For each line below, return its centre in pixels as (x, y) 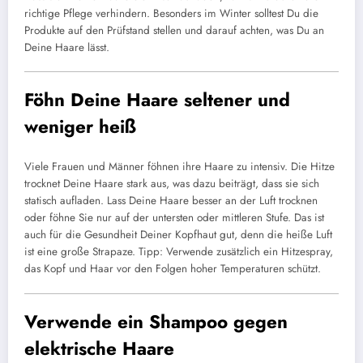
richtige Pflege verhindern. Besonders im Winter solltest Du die (171, 13)
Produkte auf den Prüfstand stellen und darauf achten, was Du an (174, 30)
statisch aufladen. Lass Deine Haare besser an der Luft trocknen (171, 201)
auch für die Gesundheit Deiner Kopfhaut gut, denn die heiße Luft (178, 235)
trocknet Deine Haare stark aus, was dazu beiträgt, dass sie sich (172, 184)
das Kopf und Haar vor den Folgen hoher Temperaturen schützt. (173, 269)
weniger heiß (80, 126)
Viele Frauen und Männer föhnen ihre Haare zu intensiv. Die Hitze (179, 167)
